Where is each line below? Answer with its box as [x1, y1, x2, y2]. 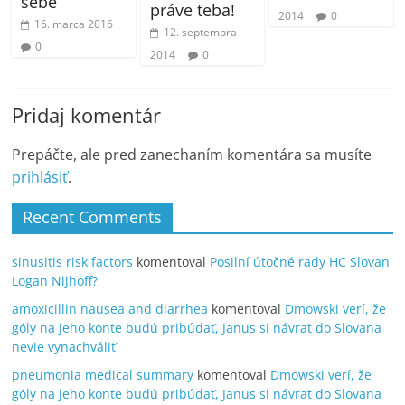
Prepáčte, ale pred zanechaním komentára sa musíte [12, 145, 372, 165]
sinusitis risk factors [12, 253, 134, 271]
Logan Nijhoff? [12, 272, 99, 290]
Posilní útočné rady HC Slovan [210, 253, 391, 271]
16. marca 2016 [34, 15, 114, 32]
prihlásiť [12, 167, 69, 188]
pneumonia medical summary [12, 366, 194, 384]
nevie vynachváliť [12, 338, 117, 356]
